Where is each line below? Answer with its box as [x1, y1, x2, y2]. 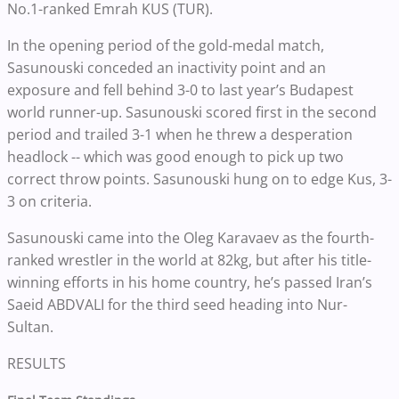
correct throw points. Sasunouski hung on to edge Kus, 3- [7, 168, 392, 189]
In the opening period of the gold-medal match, [7, 35, 324, 55]
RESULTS [7, 353, 66, 373]
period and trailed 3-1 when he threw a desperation [7, 124, 353, 144]
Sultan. [7, 316, 53, 337]
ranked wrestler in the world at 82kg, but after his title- [7, 249, 371, 270]
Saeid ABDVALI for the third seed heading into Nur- [7, 294, 347, 314]
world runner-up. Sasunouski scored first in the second [7, 102, 377, 122]
